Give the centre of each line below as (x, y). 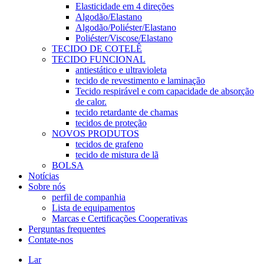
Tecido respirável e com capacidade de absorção (165, 91)
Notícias (44, 176)
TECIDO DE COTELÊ (97, 49)
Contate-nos (51, 240)
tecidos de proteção (111, 123)
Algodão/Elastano (109, 17)
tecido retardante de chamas (127, 112)
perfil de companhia (89, 197)
